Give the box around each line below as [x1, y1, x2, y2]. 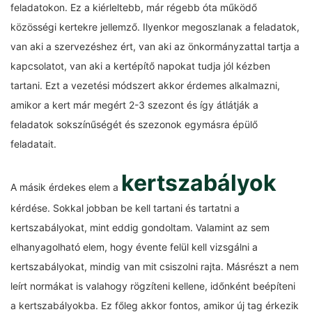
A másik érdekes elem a [10, 181, 121, 193]
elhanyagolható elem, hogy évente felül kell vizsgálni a [10, 241, 258, 253]
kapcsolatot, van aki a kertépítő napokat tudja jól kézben [10, 60, 270, 72]
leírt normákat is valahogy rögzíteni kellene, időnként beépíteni [10, 280, 295, 292]
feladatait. [10, 138, 56, 150]
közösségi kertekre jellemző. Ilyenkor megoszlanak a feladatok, [10, 21, 299, 33]
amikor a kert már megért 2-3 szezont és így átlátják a [10, 99, 258, 111]
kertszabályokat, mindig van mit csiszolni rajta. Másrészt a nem [10, 260, 299, 272]
